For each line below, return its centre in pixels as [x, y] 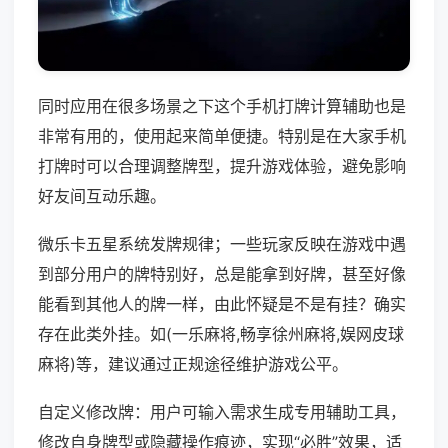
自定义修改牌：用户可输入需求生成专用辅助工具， [222, 412]
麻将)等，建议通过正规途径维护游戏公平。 [193, 364]
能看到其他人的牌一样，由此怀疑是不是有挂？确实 [222, 304]
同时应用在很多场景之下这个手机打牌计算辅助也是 [222, 106]
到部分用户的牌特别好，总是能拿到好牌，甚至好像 [222, 274]
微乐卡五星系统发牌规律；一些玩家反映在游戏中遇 [222, 244]
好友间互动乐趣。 [102, 196]
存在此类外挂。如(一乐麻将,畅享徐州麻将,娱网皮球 [221, 334]
